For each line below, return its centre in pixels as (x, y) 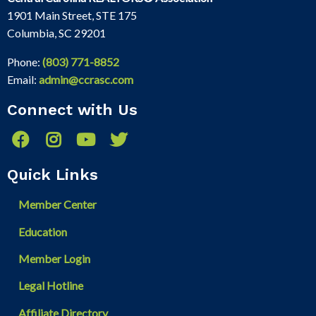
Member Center (57, 205)
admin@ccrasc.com (86, 79)
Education (43, 231)
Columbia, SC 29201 (56, 32)
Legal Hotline (51, 286)
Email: (23, 79)
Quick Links (53, 175)
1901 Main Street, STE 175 (72, 15)
